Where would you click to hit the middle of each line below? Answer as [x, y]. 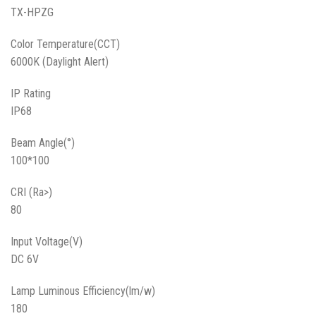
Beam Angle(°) [43, 143]
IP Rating [31, 94]
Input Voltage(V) [47, 242]
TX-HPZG [34, 13]
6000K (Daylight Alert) [61, 62]
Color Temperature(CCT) [65, 44]
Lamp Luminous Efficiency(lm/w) [83, 291]
